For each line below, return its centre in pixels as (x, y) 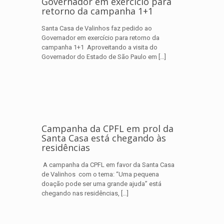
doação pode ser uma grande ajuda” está (101, 184)
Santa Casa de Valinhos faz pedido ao (97, 28)
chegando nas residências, (80, 193)
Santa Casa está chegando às (104, 138)
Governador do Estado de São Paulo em (99, 57)
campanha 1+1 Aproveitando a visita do (99, 47)
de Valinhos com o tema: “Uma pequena (100, 174)
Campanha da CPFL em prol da (107, 128)
